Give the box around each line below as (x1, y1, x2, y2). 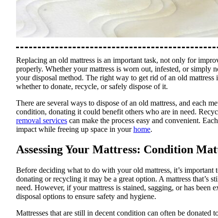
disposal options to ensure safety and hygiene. (16, 192, 156, 201)
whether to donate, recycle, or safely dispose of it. (16, 82, 168, 91)
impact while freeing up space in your (16, 125, 133, 133)
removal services (16, 116, 67, 125)
